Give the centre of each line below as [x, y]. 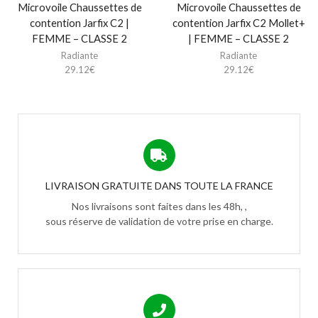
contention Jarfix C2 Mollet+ [238, 23]
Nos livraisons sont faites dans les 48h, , [159, 207]
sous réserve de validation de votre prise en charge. [159, 221]
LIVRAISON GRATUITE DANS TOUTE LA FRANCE [159, 186]
